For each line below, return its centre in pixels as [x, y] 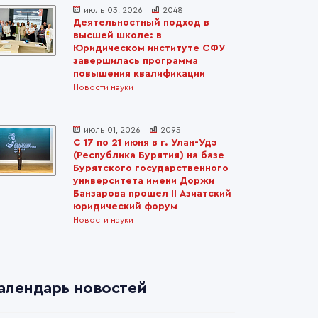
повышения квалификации [139, 74]
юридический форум [125, 207]
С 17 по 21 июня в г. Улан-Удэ [145, 143]
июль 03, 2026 [113, 10]
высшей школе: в [117, 35]
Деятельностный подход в [141, 23]
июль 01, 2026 [112, 130]
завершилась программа [136, 61]
